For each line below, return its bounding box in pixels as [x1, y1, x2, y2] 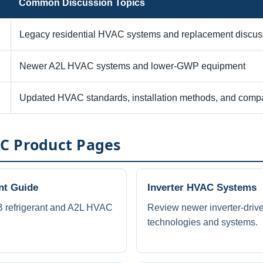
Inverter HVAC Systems [147, 182, 257, 194]
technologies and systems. [147, 217, 258, 228]
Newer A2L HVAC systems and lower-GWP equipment [19, 61, 245, 72]
